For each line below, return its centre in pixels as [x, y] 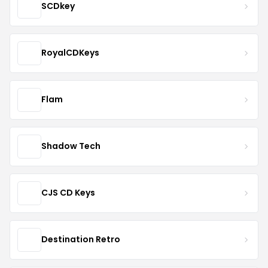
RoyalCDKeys [70, 53]
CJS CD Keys [68, 193]
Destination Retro [81, 240]
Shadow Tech [71, 146]
